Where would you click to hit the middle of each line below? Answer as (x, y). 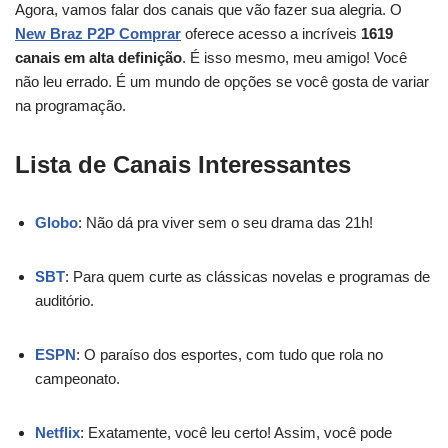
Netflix (57, 432)
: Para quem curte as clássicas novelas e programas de (247, 276)
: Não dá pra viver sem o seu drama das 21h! (225, 222)
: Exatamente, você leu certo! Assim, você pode (236, 432)
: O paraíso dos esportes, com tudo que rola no (229, 354)
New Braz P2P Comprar (98, 33)
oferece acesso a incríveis (271, 33)
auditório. (64, 300)
